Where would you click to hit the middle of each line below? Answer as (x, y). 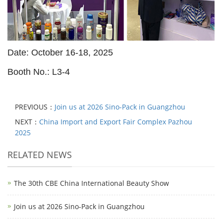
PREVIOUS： (35, 107)
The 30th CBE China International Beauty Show (91, 183)
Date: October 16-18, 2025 (60, 53)
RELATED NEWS (40, 155)
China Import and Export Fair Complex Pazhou (116, 122)
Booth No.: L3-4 (39, 72)
